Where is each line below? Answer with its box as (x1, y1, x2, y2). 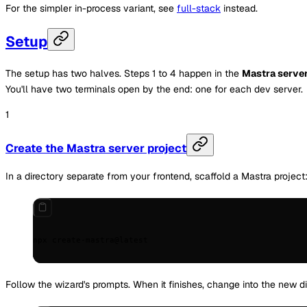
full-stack (177, 1, 221, 14)
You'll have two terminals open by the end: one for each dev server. (5, 82, 303, 95)
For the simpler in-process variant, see (5, 1, 177, 14)
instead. (221, 1, 258, 14)
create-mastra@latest (47, 236, 148, 244)
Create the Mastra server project (5, 141, 186, 156)
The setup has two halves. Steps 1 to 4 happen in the (5, 66, 242, 79)
